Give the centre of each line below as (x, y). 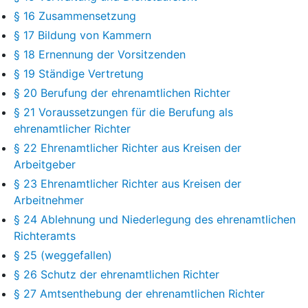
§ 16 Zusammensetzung (75, 15)
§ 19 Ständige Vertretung (79, 73)
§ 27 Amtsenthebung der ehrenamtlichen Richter (139, 293)
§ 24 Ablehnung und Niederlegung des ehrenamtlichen (155, 219)
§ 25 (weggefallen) (63, 255)
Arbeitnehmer (49, 200)
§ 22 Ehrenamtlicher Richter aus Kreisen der (128, 147)
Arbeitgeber (45, 164)
